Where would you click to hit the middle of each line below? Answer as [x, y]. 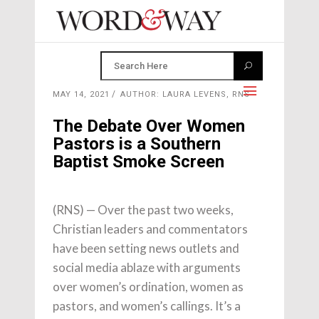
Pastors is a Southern [137, 144]
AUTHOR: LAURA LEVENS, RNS [185, 94]
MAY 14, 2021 [81, 94]
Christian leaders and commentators [150, 229]
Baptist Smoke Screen [138, 162]
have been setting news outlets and [146, 248]
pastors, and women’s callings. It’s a [147, 306]
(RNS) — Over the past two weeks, [143, 210]
